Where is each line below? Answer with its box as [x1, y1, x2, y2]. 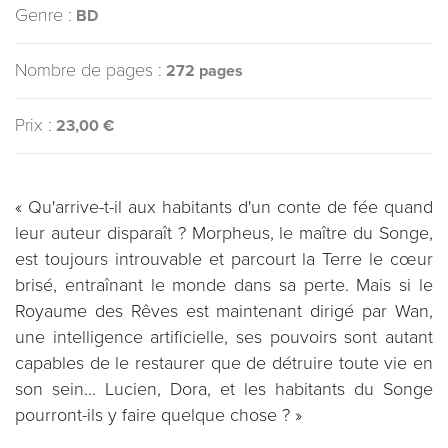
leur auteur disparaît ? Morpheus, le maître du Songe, [15, 222, 433, 244]
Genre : [15, 4, 72, 26]
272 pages [166, 61, 243, 81]
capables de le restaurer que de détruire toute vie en [15, 352, 433, 374]
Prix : [15, 114, 52, 136]
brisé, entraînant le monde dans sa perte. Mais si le [15, 274, 433, 296]
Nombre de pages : [15, 59, 162, 81]
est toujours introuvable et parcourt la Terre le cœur [15, 248, 433, 270]
